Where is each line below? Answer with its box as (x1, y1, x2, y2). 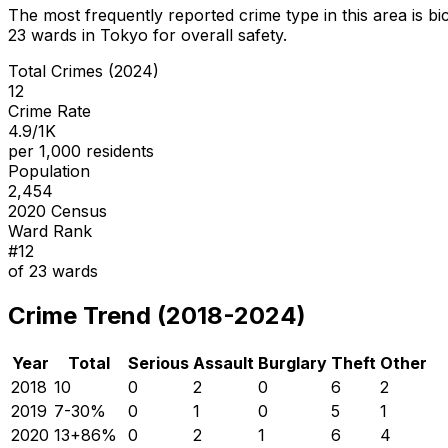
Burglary (258, 352, 327, 373)
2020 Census (8, 200, 107, 221)
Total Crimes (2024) (8, 60, 159, 81)
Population (8, 160, 90, 181)
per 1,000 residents (8, 140, 154, 161)
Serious (128, 352, 189, 373)
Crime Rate (8, 100, 91, 121)
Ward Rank (8, 220, 92, 241)
